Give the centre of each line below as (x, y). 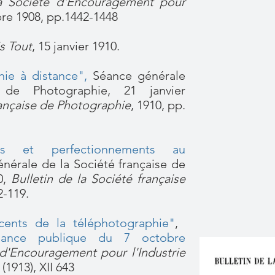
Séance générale (139, 76)
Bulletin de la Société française (98, 179)
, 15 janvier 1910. (76, 46)
